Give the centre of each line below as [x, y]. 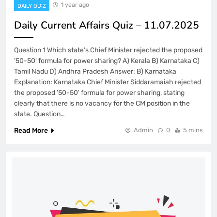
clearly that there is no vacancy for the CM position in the [102, 103]
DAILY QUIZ [32, 6]
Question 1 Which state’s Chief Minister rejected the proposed [108, 50]
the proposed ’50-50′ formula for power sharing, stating [99, 93]
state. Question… [39, 114]
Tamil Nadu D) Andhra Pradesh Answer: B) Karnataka [95, 71]
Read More [31, 130]
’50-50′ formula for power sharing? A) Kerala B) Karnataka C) [107, 61]
